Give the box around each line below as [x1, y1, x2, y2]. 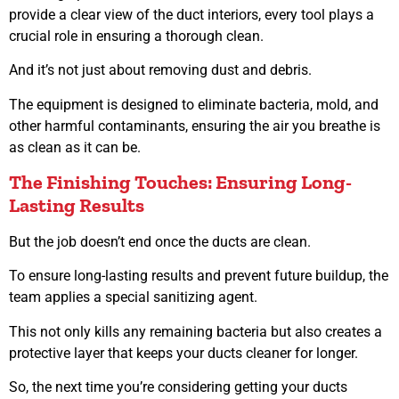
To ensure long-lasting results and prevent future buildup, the [9, 267, 388, 285]
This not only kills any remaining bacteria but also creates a [9, 322, 382, 340]
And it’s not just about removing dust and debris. [9, 61, 315, 79]
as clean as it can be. [9, 138, 141, 156]
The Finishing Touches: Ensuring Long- [9, 169, 352, 194]
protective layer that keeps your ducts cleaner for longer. [9, 344, 358, 362]
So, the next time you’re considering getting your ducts [9, 379, 347, 396]
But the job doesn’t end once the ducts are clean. [9, 232, 314, 250]
